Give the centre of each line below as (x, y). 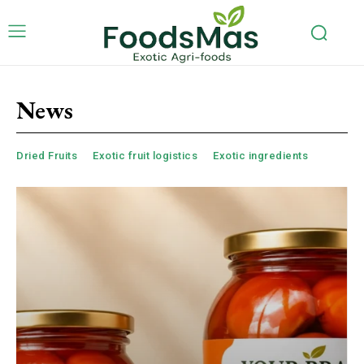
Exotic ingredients (260, 156)
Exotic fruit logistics (145, 156)
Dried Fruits (47, 156)
